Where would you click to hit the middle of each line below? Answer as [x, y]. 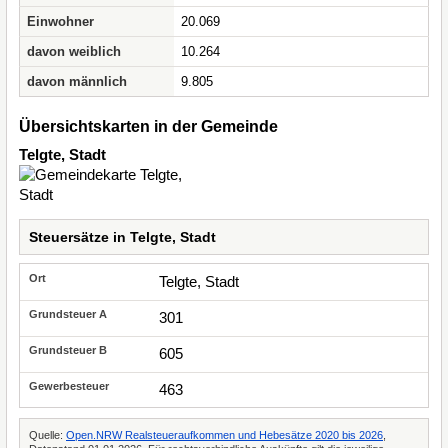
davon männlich [77, 81]
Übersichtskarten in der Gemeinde [148, 126]
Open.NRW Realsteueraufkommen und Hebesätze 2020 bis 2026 [224, 435]
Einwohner [60, 21]
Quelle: [47, 435]
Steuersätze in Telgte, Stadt [122, 237]
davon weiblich [74, 51]
